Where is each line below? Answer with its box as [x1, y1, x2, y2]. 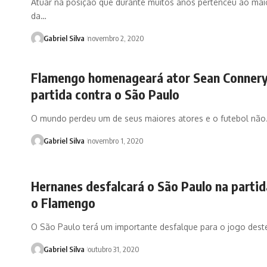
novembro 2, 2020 [87, 33, 144, 44]
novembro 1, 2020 [87, 135, 144, 145]
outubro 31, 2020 [87, 244, 139, 254]
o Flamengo [31, 194, 95, 212]
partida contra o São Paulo [31, 85, 179, 103]
